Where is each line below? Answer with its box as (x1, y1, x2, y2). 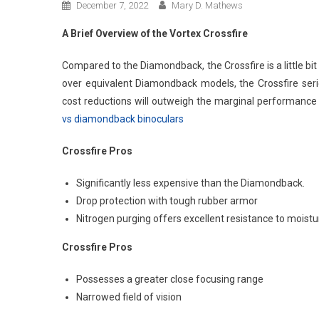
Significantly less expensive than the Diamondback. (76, 177, 305, 189)
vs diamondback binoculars (62, 113, 184, 125)
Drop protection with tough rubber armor (76, 194, 258, 206)
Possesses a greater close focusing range (76, 273, 263, 285)
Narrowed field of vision (76, 291, 182, 303)
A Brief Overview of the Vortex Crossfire (62, 27, 248, 39)
